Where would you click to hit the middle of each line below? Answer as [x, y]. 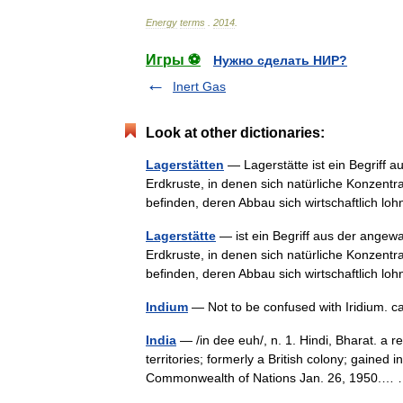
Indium [167, 307]
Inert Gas [199, 86]
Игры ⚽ [173, 60]
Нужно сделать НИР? [280, 60]
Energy [161, 22]
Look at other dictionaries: [235, 133]
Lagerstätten [185, 165]
